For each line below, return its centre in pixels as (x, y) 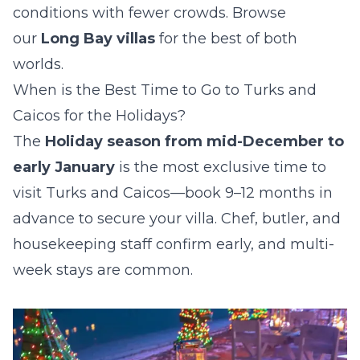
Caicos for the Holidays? (99, 116)
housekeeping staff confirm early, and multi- (174, 244)
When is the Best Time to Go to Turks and (165, 90)
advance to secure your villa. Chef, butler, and (177, 219)
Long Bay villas (98, 39)
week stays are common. (103, 270)
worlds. (38, 64)
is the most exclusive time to (221, 167)
